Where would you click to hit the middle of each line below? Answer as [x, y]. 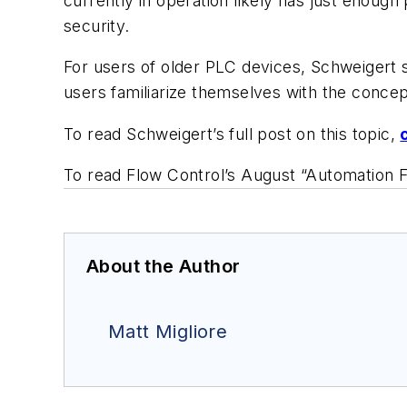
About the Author [164, 267]
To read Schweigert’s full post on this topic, [232, 134]
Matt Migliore [168, 332]
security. [97, 25]
